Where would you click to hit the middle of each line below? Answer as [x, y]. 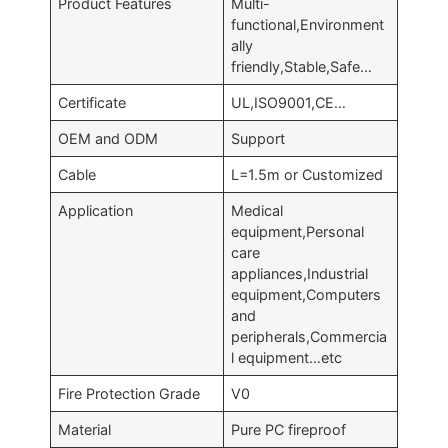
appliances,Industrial [300, 273]
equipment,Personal [298, 231]
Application [96, 210]
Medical [257, 210]
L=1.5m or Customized [307, 174]
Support [258, 138]
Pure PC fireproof [289, 429]
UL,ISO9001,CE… [289, 102]
